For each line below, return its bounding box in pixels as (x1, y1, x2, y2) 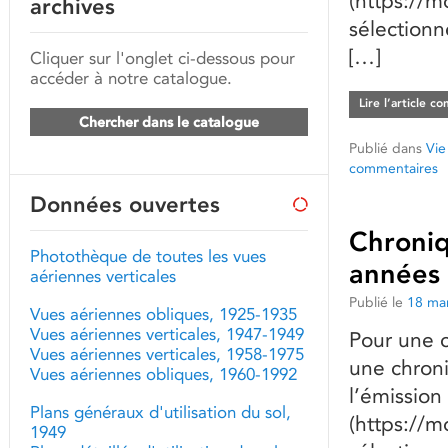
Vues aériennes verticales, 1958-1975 (30, 344, 304, 364)
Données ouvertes (30, 191, 220, 218)
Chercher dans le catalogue (79, 113, 259, 131)
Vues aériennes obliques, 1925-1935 (30, 304, 297, 324)
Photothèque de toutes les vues (30, 246, 266, 266)
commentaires (349, 159, 438, 177)
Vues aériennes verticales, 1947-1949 (30, 324, 304, 344)
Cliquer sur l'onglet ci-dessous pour (30, 48, 295, 68)
